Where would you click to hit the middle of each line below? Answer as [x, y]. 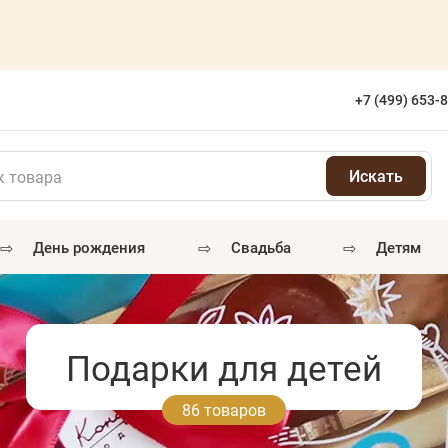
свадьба [265, 247]
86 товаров [224, 409]
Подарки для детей [224, 366]
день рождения [94, 247]
